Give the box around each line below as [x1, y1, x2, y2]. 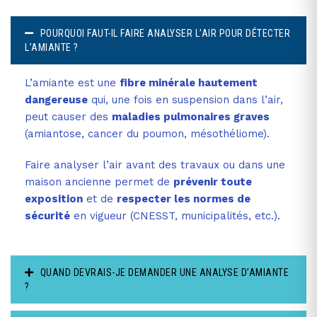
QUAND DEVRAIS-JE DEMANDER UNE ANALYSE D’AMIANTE [40, 266, 289, 278]
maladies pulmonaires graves [112, 110, 270, 123]
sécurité [25, 209, 70, 222]
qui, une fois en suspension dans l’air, [88, 93, 283, 106]
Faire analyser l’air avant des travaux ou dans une [25, 158, 285, 171]
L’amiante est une [25, 76, 120, 89]
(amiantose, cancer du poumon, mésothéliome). [25, 127, 270, 140]
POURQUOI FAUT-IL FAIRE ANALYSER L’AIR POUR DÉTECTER [40, 27, 291, 39]
